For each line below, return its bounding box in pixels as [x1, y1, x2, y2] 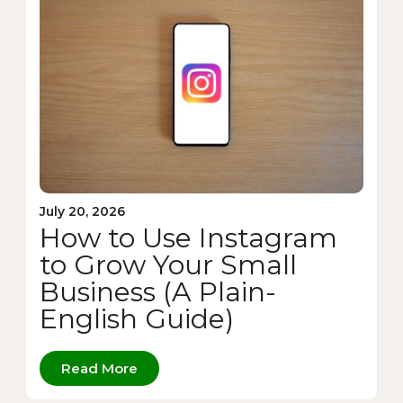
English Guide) [40, 301, 234, 336]
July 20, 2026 [40, 202, 125, 219]
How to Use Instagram [40, 220, 337, 255]
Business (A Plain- [40, 274, 276, 309]
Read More [61, 359, 138, 377]
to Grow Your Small [40, 247, 297, 282]
